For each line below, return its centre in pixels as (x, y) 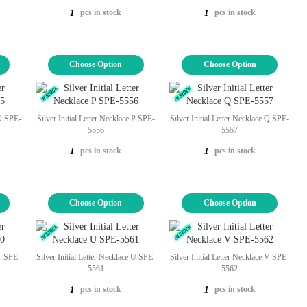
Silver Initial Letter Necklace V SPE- (230, 257)
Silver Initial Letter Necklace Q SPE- (230, 118)
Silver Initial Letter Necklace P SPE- (96, 118)
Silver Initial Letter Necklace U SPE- (96, 257)
